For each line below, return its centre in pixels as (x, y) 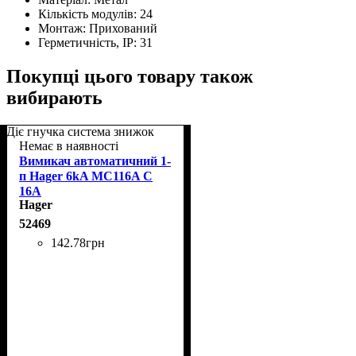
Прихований (123, 28)
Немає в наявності (69, 145)
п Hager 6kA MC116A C (86, 176)
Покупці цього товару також (130, 76)
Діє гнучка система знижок (80, 131)
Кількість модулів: (89, 14)
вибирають (54, 97)
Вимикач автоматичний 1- (95, 161)
